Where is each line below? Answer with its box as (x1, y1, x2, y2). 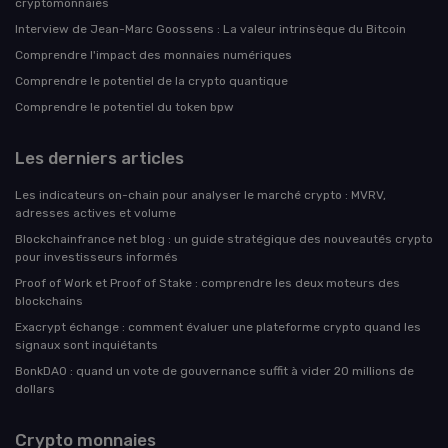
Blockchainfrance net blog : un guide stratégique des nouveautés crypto (15, 231, 433, 246)
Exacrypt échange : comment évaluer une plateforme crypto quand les (15, 319, 421, 334)
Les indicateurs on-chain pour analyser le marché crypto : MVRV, (15, 187, 386, 202)
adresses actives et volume (15, 205, 176, 220)
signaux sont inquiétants (15, 337, 158, 352)
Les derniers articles (15, 147, 184, 168)
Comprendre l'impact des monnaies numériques (15, 47, 292, 62)
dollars (15, 381, 55, 396)
